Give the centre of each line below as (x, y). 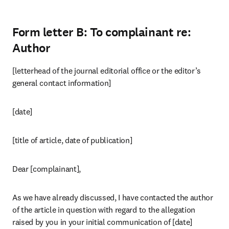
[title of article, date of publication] (72, 140)
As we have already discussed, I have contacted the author (113, 197)
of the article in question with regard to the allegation (104, 210)
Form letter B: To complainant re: (102, 32)
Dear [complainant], (47, 169)
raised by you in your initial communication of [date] (102, 222)
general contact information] (62, 83)
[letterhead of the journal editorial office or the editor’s (107, 71)
